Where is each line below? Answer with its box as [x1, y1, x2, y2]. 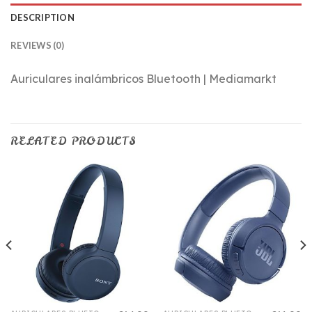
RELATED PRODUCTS [10, 133, 136, 149]
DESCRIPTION [10, 12, 75, 24]
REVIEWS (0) [10, 40, 64, 52]
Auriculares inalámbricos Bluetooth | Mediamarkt [10, 72, 276, 86]
